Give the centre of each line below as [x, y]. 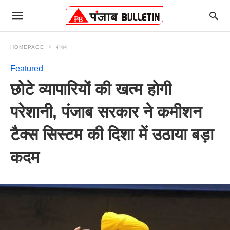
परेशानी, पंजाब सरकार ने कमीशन [106, 112]
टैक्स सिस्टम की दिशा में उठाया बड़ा [112, 135]
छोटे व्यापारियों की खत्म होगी [91, 89]
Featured [27, 69]
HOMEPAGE [27, 47]
